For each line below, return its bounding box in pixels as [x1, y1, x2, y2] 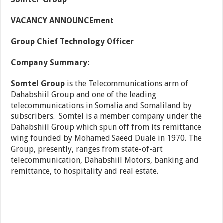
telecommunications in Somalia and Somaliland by [11, 101, 192, 111]
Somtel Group [11, 79, 67, 89]
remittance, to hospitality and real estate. [11, 166, 159, 176]
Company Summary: [11, 58, 90, 68]
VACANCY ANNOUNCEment [11, 16, 114, 26]
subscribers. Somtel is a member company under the [11, 111, 202, 121]
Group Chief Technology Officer [11, 37, 134, 47]
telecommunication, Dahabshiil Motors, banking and [11, 155, 199, 165]
